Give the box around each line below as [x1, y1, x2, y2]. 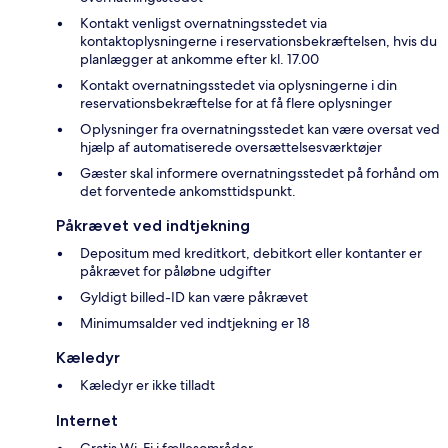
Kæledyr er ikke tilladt [80, 376, 215, 395]
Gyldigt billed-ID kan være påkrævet [80, 288, 308, 307]
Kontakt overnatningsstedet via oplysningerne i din [80, 76, 397, 95]
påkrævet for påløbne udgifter [80, 262, 271, 281]
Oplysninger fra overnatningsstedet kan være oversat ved [80, 120, 440, 139]
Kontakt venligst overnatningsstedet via [80, 14, 327, 33]
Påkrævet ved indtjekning [56, 216, 250, 236]
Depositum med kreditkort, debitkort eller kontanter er [80, 244, 422, 263]
